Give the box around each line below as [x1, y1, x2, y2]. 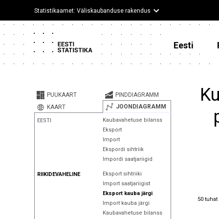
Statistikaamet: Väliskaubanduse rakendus [34, 7, 151, 14]
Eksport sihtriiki [102, 171, 142, 177]
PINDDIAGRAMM [115, 91, 159, 98]
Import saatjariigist [102, 180, 150, 187]
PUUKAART [47, 91, 77, 98]
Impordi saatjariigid [102, 156, 153, 162]
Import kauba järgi [102, 200, 150, 206]
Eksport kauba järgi [102, 190, 153, 197]
